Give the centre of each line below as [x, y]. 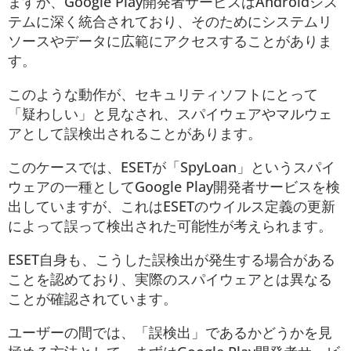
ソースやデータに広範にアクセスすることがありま [170, 40]
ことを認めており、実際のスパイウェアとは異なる [170, 279]
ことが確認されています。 [92, 298]
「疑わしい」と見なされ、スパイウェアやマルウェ [170, 113]
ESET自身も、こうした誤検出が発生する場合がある [172, 259]
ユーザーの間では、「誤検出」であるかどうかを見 [170, 332]
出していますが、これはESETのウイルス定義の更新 [172, 206]
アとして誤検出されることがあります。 [135, 133]
